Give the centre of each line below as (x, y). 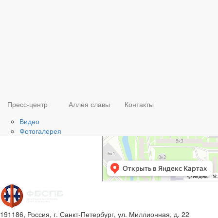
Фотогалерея (40, 131)
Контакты (139, 104)
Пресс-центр (27, 104)
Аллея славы (89, 104)
